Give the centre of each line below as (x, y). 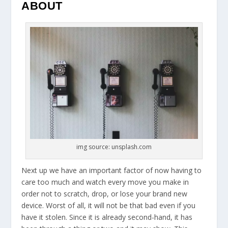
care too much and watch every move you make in (105, 182)
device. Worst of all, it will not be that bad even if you (109, 206)
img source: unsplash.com (114, 147)
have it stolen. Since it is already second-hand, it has (107, 217)
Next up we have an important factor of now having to (112, 170)
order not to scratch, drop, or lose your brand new (105, 194)
